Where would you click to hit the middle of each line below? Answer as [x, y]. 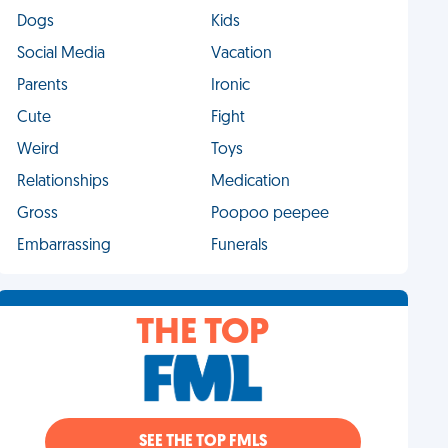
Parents [43, 86]
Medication [250, 182]
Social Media [61, 54]
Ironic [230, 86]
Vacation [241, 54]
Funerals [239, 246]
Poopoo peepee [269, 214]
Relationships [63, 182]
